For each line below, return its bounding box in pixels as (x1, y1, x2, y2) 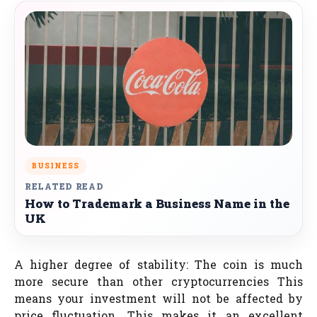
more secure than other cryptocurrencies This (14, 274, 303, 289)
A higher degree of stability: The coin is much (14, 257, 303, 272)
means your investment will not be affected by (14, 291, 303, 306)
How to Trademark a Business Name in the (25, 195, 289, 212)
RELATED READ (25, 180, 104, 192)
